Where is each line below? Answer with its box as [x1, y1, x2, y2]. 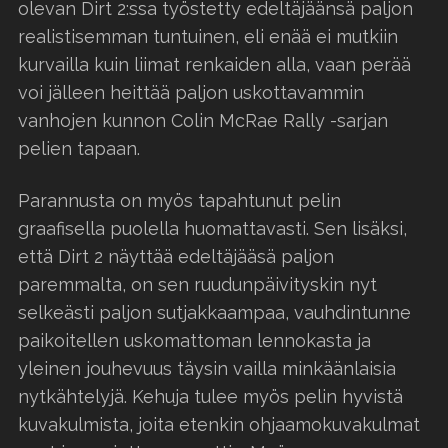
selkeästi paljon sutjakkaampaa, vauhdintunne [18, 301, 411, 323]
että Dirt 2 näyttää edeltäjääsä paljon [18, 245, 334, 267]
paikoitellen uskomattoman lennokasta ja [18, 329, 371, 351]
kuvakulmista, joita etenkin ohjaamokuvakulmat [18, 413, 420, 435]
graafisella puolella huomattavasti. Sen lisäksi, [18, 217, 407, 239]
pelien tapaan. [18, 137, 140, 159]
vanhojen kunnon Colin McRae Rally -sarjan [18, 109, 388, 131]
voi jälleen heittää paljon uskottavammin [18, 81, 364, 103]
